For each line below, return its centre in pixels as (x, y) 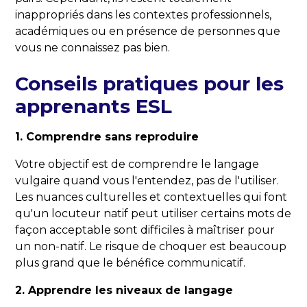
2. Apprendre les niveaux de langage (124, 291)
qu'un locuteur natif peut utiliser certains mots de (153, 214)
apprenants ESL (94, 107)
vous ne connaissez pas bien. (93, 48)
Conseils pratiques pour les (150, 84)
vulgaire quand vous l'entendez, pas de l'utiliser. (147, 181)
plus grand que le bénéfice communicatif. (131, 263)
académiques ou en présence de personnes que (148, 32)
